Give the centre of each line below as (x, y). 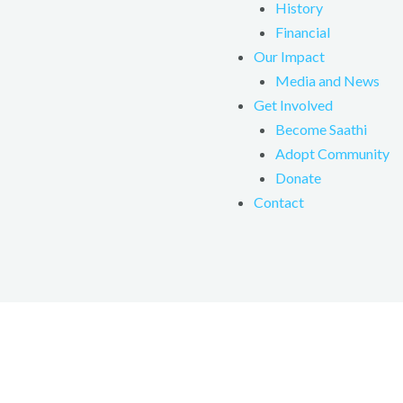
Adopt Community (332, 153)
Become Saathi (321, 129)
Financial (303, 32)
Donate (298, 178)
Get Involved (293, 105)
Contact (279, 202)
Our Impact (289, 56)
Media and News (327, 81)
